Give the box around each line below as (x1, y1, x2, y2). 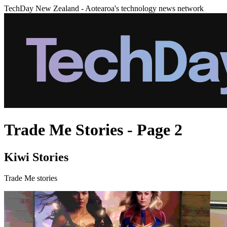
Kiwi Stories (4, 150, 68, 164)
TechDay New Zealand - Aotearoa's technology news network (4, 4, 204, 13)
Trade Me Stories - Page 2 (4, 121, 182, 139)
